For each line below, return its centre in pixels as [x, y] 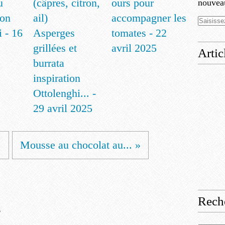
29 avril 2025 [63, 108]
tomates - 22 [139, 33]
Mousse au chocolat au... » [80, 145]
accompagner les [149, 18]
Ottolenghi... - [65, 93]
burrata [49, 63]
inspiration [57, 78]
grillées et [55, 48]
